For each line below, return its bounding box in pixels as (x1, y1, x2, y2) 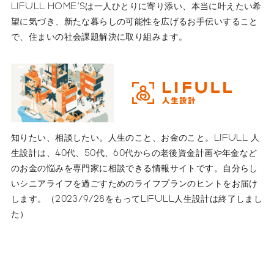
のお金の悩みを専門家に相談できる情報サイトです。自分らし (11, 163, 258, 174)
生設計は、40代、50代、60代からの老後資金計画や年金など (11, 147, 257, 158)
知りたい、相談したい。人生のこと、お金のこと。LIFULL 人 (11, 132, 260, 143)
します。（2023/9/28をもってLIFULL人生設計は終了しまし (11, 193, 263, 204)
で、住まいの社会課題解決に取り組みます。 (11, 31, 188, 42)
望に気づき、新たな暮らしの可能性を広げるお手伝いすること (11, 16, 258, 27)
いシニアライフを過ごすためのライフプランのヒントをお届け (11, 178, 258, 189)
